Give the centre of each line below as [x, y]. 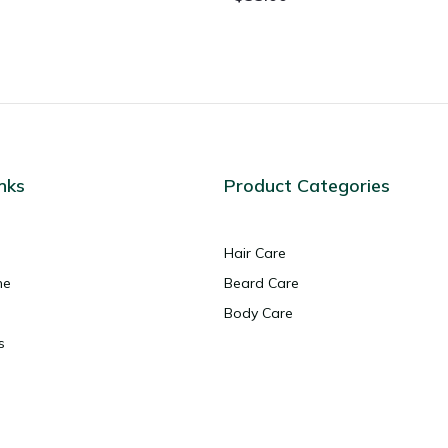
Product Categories [307, 186]
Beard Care [261, 283]
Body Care [258, 313]
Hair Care [255, 253]
